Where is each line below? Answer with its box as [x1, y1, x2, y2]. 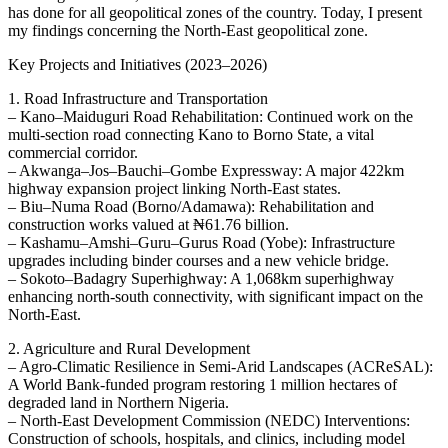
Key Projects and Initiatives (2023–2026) [8, 55, 267, 73]
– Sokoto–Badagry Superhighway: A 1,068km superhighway [8, 269, 394, 287]
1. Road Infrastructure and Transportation [8, 89, 268, 107]
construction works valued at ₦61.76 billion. [8, 215, 289, 233]
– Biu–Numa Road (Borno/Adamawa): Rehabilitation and [8, 197, 374, 215]
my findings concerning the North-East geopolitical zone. [8, 21, 368, 39]
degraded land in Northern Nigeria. [8, 393, 229, 411]
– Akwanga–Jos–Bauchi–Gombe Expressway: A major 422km [8, 161, 404, 179]
